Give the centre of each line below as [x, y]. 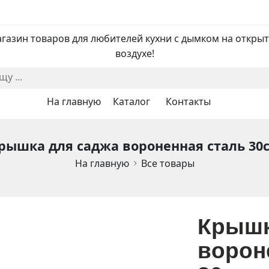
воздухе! [134, 53]
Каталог [131, 101]
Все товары [168, 163]
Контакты [188, 101]
